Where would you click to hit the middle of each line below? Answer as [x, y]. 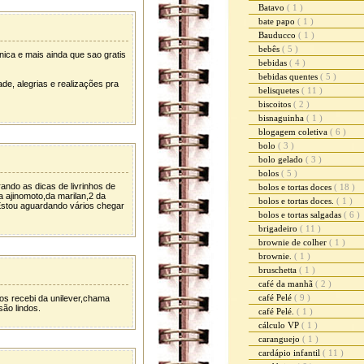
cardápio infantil [290, 353]
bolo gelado [282, 159]
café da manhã [287, 284]
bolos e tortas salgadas [301, 214]
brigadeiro [279, 228]
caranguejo [280, 339]
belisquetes [280, 90]
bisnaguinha [282, 118]
